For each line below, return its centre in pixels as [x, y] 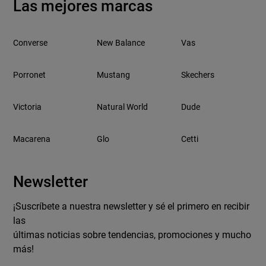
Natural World [123, 107]
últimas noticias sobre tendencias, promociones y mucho [132, 235]
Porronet [30, 75]
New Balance [121, 43]
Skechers [197, 75]
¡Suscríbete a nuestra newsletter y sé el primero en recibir [132, 207]
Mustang [114, 75]
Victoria [28, 107]
